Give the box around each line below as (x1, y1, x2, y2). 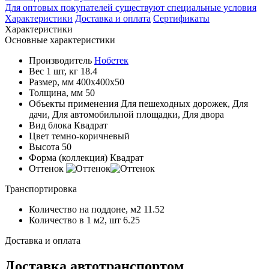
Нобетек (94, 55, 128, 65)
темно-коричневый (52, 130, 130, 141)
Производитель (29, 55, 92, 65)
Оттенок (29, 163, 64, 174)
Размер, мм (29, 76, 74, 87)
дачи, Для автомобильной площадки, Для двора (29, 109, 224, 119)
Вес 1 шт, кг (29, 65, 78, 76)
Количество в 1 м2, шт (29, 214, 121, 225)
